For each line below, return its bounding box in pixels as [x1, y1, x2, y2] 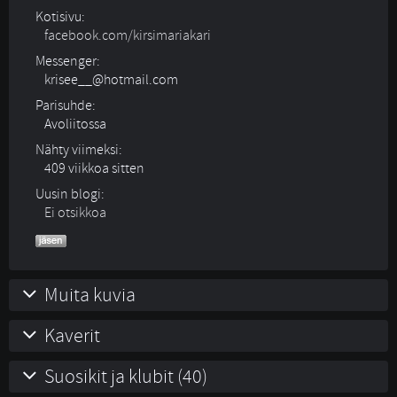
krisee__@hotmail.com [44, 71, 178, 89]
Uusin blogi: [35, 185, 105, 203]
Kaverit [44, 323, 100, 348]
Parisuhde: [35, 97, 96, 114]
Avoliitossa [44, 115, 106, 133]
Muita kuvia [44, 283, 136, 307]
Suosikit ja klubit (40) [44, 364, 207, 389]
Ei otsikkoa [44, 204, 106, 222]
